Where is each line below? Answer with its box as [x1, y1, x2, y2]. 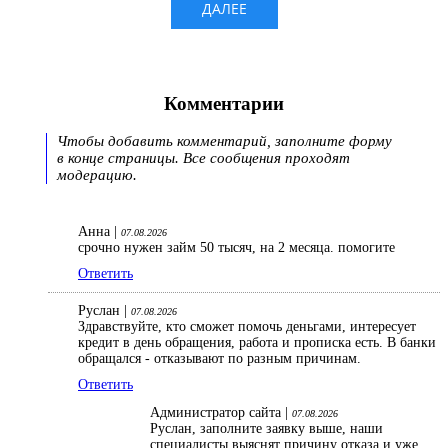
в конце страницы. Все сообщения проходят [56, 150, 350, 167]
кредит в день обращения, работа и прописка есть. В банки [78, 335, 436, 351]
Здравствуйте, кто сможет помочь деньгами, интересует [78, 319, 416, 335]
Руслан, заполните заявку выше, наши [150, 421, 383, 437]
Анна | [78, 224, 121, 240]
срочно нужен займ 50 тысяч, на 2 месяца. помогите [78, 240, 395, 256]
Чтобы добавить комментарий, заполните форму [56, 133, 392, 150]
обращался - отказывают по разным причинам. [78, 351, 365, 367]
